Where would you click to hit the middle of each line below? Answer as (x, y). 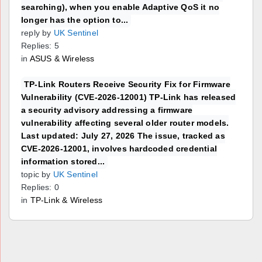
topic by (36, 175)
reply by (36, 32)
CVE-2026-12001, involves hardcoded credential (119, 149)
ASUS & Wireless (62, 58)
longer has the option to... (75, 20)
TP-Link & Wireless (66, 200)
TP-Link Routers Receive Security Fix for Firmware (127, 85)
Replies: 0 (40, 187)
